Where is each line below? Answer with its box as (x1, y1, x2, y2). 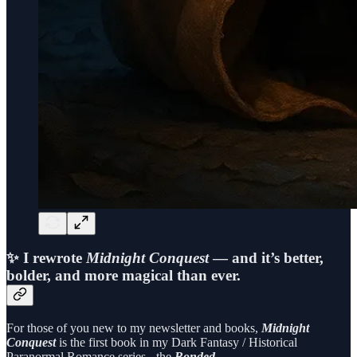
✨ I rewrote (6, 249, 86, 267)
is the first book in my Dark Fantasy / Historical (56, 335, 297, 349)
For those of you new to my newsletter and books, (6, 320, 261, 335)
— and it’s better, (209, 249, 324, 267)
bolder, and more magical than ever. (6, 267, 241, 284)
